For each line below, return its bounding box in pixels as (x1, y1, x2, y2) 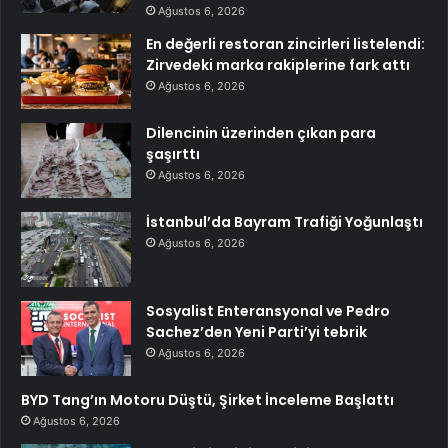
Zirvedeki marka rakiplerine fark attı (146, 54, 410, 75)
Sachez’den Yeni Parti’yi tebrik (146, 321, 367, 342)
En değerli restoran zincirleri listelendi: (146, 33, 425, 54)
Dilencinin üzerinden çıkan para (146, 122, 376, 143)
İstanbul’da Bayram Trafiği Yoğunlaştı (146, 211, 423, 232)
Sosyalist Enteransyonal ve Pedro (146, 300, 390, 321)
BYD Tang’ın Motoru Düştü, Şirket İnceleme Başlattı (21, 389, 394, 410)
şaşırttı (146, 143, 200, 164)
